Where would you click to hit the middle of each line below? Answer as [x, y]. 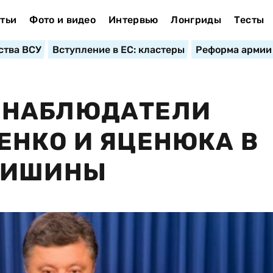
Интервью [133, 20]
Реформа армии [233, 50]
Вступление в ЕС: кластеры [118, 50]
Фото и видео [63, 20]
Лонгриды [196, 20]
